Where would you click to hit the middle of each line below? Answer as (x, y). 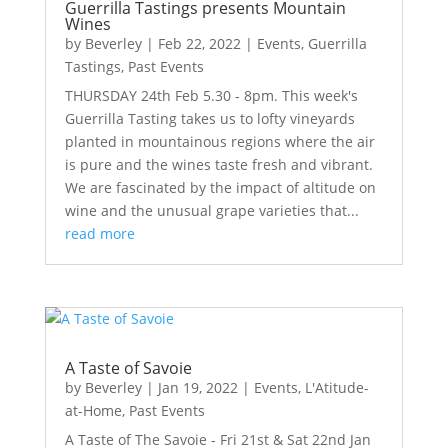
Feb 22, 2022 (199, 44)
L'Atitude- (336, 387)
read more (99, 234)
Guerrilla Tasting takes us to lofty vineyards (209, 119)
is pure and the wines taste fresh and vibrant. (218, 165)
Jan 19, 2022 (197, 387)
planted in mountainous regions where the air (219, 142)
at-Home (93, 410)
